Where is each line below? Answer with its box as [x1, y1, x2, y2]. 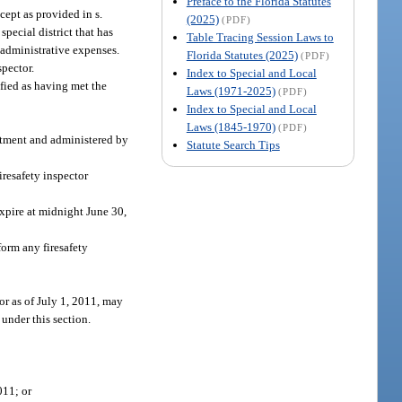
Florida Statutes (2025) [186, 48, 298, 62]
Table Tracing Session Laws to [186, 30, 334, 44]
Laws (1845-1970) [186, 119, 275, 134]
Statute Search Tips [186, 137, 280, 152]
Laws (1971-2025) [186, 83, 275, 98]
